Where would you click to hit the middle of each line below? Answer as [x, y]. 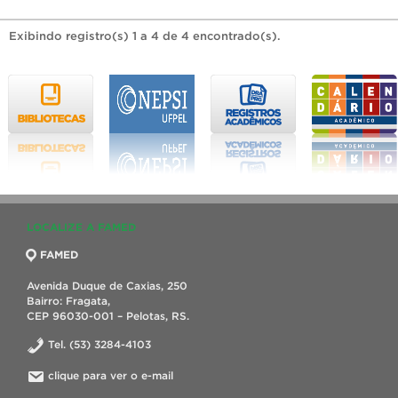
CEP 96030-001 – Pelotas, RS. [108, 315]
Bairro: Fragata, [68, 300]
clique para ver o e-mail [111, 375]
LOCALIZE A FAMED [81, 227]
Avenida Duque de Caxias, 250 [107, 285]
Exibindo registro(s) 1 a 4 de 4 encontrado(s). [145, 36]
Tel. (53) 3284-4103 [98, 344]
